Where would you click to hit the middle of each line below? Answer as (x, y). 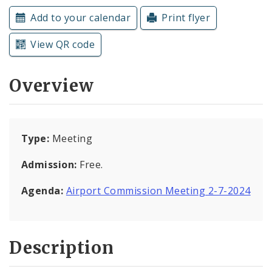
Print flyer (186, 17)
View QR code (63, 44)
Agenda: (42, 191)
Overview (52, 86)
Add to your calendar (81, 17)
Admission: (49, 165)
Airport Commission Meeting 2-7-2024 (158, 191)
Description (62, 247)
